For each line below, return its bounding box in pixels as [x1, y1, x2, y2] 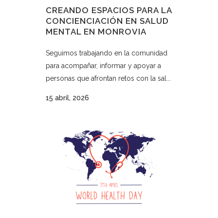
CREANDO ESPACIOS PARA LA [46, 5, 172, 16]
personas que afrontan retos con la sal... [46, 74, 171, 83]
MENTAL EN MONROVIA [46, 27, 146, 37]
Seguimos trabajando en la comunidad [46, 49, 167, 57]
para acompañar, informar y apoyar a [46, 62, 161, 70]
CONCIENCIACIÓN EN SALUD [46, 16, 169, 26]
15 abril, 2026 [46, 94, 89, 102]
